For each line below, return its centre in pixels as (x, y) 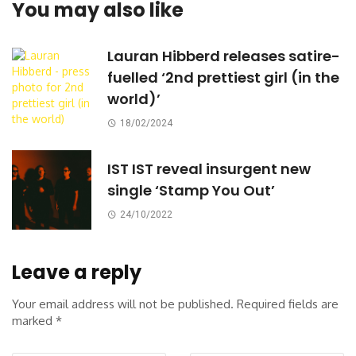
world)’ (134, 99)
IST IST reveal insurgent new (209, 168)
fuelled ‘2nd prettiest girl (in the (223, 77)
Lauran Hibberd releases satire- (224, 56)
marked (34, 320)
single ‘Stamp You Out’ (191, 190)
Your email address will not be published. (123, 304)
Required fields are (288, 304)
